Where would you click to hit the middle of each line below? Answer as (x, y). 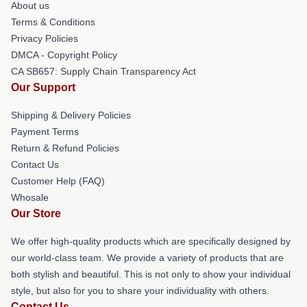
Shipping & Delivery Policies (71, 115)
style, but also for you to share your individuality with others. (140, 290)
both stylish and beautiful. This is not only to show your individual (151, 274)
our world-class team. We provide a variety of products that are (147, 257)
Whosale (30, 197)
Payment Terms (45, 131)
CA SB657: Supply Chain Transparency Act (103, 71)
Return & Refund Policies (65, 148)
